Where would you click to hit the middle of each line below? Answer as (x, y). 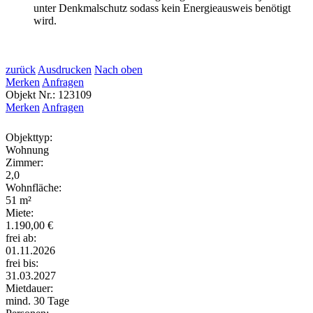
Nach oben (118, 70)
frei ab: (21, 238)
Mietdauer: (29, 289)
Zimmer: (24, 163)
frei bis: (22, 263)
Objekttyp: (29, 138)
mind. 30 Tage (37, 301)
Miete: (20, 213)
